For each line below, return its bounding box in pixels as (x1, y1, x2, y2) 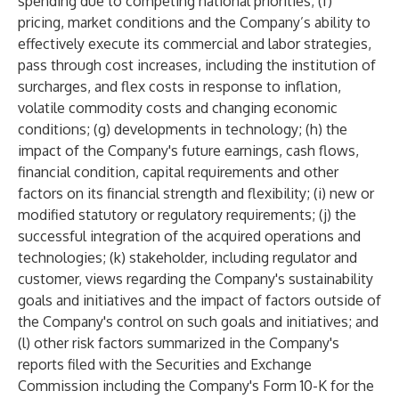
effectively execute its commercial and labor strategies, (18, 35, 371, 53)
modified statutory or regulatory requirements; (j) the (18, 206, 356, 224)
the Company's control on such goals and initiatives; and (18, 313, 379, 330)
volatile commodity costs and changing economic (18, 99, 338, 117)
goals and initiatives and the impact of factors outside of (18, 291, 381, 309)
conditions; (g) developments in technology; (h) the (18, 120, 347, 138)
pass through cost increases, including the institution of (18, 56, 376, 74)
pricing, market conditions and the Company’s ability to (18, 13, 370, 31)
